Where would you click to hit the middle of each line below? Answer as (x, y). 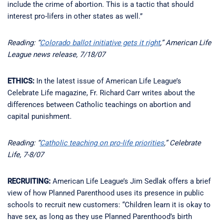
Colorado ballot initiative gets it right (100, 42)
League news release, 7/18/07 (56, 54)
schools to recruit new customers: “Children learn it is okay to (109, 205)
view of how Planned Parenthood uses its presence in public (106, 193)
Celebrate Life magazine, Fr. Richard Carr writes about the (101, 93)
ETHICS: (21, 81)
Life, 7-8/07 (26, 154)
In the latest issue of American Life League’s (108, 81)
